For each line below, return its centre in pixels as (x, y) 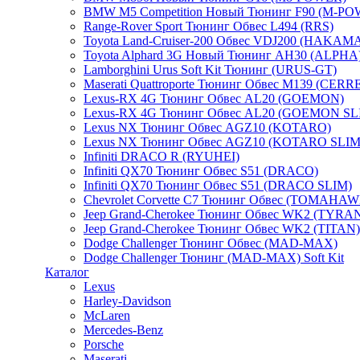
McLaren (107, 315)
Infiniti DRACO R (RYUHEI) (162, 156)
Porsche (104, 344)
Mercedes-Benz (123, 330)
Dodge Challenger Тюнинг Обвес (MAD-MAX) (211, 243)
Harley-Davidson (127, 301)
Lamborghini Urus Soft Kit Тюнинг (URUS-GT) (210, 70)
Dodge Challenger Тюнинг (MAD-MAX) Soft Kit (214, 258)
